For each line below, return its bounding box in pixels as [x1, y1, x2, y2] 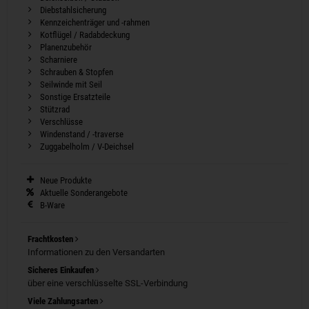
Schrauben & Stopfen [39, 66, 113, 77]
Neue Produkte [39, 175, 92, 186]
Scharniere [39, 54, 77, 65]
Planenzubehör [39, 41, 92, 52]
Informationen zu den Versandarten [28, 246, 165, 257]
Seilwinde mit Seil [39, 79, 102, 90]
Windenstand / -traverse [39, 128, 123, 139]
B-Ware [39, 199, 65, 210]
